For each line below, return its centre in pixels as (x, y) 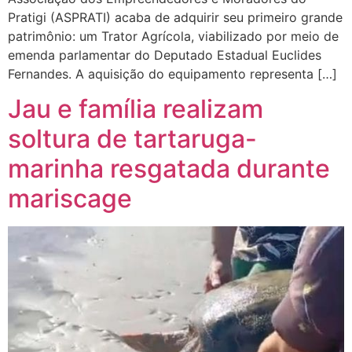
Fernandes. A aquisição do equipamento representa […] (172, 73)
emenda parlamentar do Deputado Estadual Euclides (165, 55)
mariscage (70, 198)
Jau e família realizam (136, 108)
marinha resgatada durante (169, 168)
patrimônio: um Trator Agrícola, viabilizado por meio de (173, 36)
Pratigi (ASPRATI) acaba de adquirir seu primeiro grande (175, 17)
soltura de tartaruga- (132, 138)
